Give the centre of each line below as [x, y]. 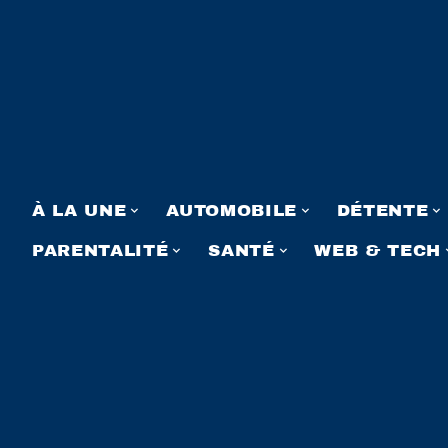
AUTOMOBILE [231, 210]
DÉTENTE [382, 210]
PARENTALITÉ [100, 250]
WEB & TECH [378, 250]
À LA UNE [79, 210]
